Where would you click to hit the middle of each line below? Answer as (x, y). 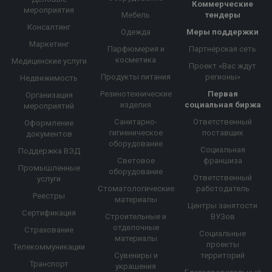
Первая (223, 94)
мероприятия (49, 10)
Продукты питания (136, 77)
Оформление (49, 123)
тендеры (223, 15)
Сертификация (49, 213)
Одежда (136, 32)
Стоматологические (136, 189)
